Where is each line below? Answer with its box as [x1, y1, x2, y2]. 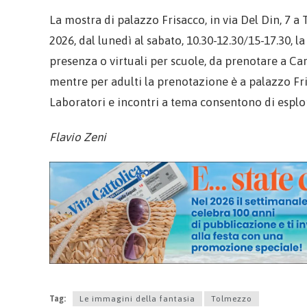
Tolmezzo [211, 293, 252, 304]
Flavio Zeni [49, 130, 106, 145]
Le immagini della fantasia [79, 293, 195, 304]
